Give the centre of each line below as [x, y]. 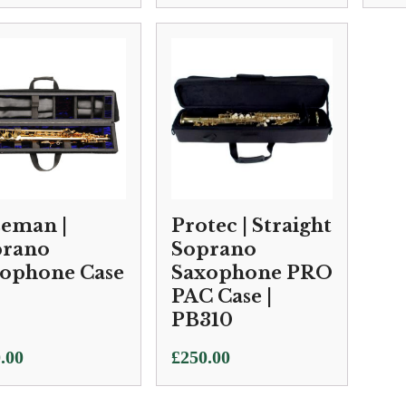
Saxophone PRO [252, 273]
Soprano [214, 249]
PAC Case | [222, 296]
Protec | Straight [251, 226]
